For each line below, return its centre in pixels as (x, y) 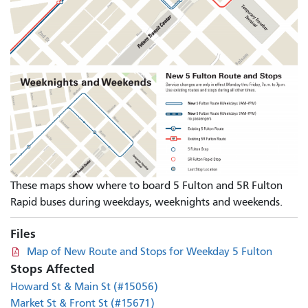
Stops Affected (53, 269)
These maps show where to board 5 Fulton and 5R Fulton (146, 186)
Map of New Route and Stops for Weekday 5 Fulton (149, 252)
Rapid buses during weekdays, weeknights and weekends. (146, 202)
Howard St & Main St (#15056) (84, 287)
